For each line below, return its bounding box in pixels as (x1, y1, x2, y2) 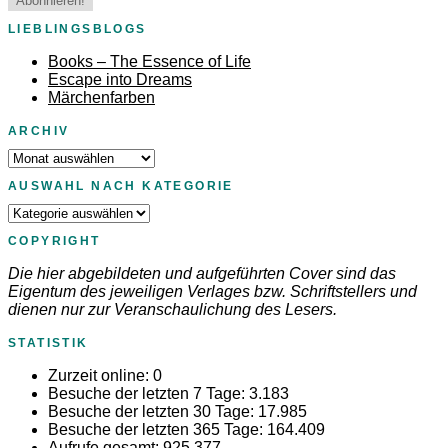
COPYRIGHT (8, 233, 101, 248)
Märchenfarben (48, 89, 155, 107)
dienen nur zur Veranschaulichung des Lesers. (8, 300, 337, 318)
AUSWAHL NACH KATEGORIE (8, 179, 234, 194)
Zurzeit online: (48, 366, 153, 384)
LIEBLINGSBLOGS (8, 22, 147, 37)
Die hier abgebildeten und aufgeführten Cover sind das (8, 264, 396, 282)
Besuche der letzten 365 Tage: (48, 420, 267, 438)
